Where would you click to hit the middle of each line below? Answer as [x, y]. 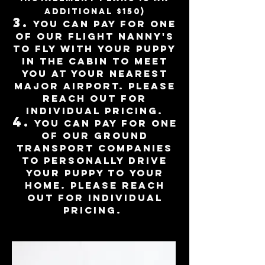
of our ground [95, 135]
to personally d [80, 160]
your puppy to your [95, 173]
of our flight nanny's [95, 36]
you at [46, 73]
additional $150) [95, 12]
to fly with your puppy [95, 49]
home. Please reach [95, 185]
